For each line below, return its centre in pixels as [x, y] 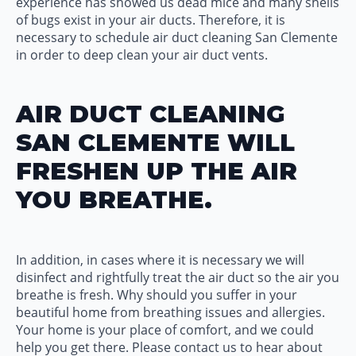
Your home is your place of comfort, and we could [165, 330]
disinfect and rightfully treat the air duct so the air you [178, 277]
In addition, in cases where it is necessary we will [160, 260]
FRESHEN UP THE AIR [157, 171]
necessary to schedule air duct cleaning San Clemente [177, 37]
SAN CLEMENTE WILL [155, 143]
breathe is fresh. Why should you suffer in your [157, 295]
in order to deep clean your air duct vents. [142, 55]
